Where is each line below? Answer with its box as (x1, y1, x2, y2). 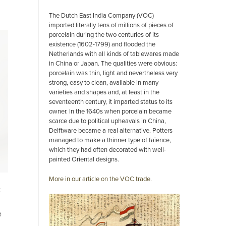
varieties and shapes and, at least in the (49, 87, 159, 96)
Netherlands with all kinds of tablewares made (49, 49, 179, 58)
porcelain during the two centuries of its (49, 30, 159, 39)
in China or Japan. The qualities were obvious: (49, 59, 177, 68)
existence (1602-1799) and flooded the (49, 39, 155, 48)
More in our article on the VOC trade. (49, 174, 152, 183)
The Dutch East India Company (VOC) (49, 11, 154, 20)
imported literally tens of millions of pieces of (49, 20, 174, 29)
